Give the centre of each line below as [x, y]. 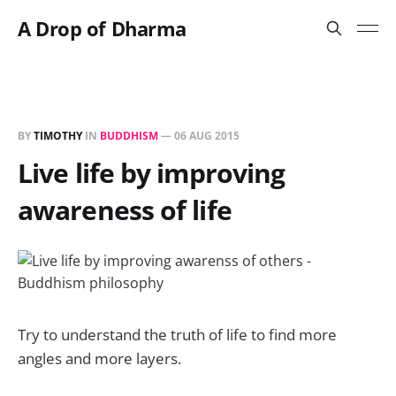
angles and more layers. [99, 358]
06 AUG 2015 [207, 136]
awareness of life [125, 210]
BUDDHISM [129, 136]
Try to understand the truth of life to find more [177, 335]
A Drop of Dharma [102, 28]
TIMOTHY [58, 136]
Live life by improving [152, 173]
